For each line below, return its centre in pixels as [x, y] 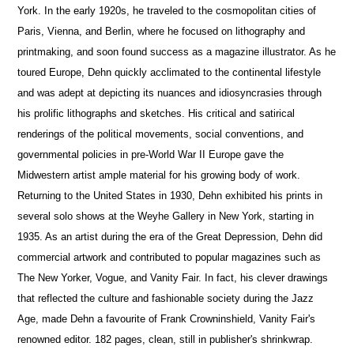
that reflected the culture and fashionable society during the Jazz [166, 298]
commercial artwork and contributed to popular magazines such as [169, 257]
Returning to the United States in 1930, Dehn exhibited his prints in [170, 195]
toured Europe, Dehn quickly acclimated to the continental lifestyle [169, 72]
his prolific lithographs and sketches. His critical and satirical [156, 113]
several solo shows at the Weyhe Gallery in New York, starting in [166, 216]
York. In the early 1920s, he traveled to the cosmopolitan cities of [167, 10]
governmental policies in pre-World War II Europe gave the [151, 154]
